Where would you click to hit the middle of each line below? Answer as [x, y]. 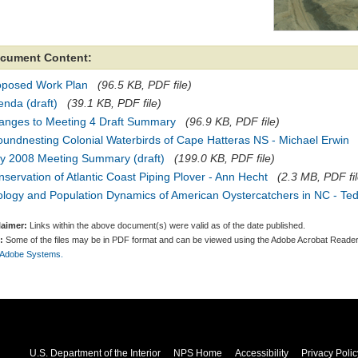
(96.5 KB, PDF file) [145, 85]
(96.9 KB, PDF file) [233, 121]
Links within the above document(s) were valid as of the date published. [166, 225]
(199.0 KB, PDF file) [225, 158]
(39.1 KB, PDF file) [114, 103]
